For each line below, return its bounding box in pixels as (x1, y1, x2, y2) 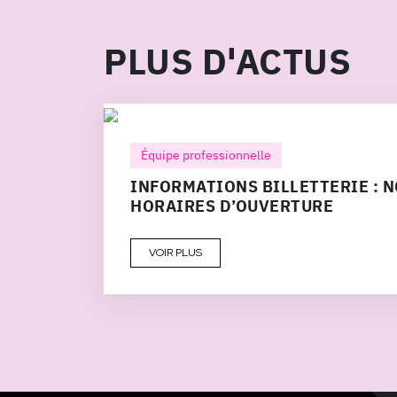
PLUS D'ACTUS (104, 37, 351, 84)
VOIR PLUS (149, 245, 202, 260)
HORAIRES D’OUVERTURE (130, 195, 333, 216)
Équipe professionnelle (141, 146, 271, 163)
